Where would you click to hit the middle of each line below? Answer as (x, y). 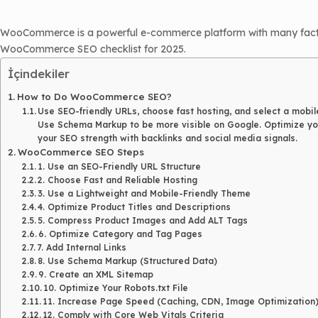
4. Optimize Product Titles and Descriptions (135, 207)
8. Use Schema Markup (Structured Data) (128, 261)
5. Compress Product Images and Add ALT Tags (143, 220)
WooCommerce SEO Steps (81, 152)
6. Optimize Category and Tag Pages (121, 234)
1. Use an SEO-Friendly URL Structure (120, 166)
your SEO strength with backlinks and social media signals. (168, 138)
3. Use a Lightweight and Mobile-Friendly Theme (144, 193)
